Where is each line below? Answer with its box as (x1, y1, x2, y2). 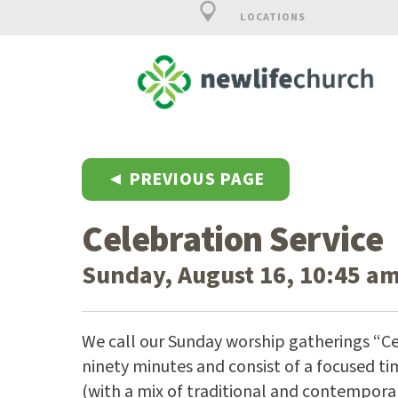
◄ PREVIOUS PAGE (107, 167, 265, 192)
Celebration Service (82, 215, 384, 266)
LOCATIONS (236, 10, 306, 25)
